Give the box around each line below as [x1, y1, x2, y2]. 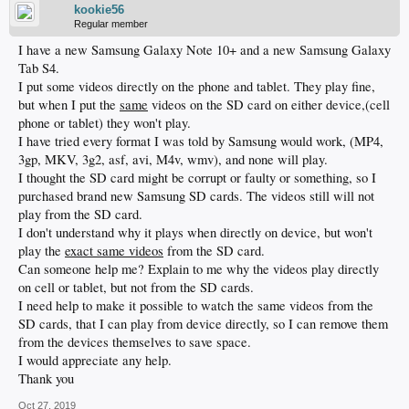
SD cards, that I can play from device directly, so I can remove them [18, 315, 388, 332]
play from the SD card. [18, 205, 142, 223]
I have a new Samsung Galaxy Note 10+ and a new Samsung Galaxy [18, 41, 391, 58]
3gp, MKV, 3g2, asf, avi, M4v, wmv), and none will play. [18, 151, 328, 168]
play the [18, 242, 65, 259]
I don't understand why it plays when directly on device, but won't [18, 224, 372, 241]
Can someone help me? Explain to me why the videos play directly [18, 260, 379, 278]
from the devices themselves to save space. [18, 333, 251, 351]
